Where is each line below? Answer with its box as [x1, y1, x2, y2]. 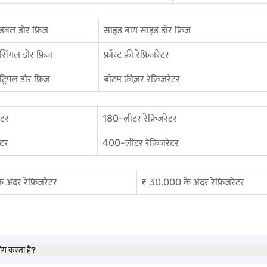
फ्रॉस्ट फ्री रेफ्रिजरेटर [104, 49, 169, 60]
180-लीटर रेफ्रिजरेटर [103, 113, 177, 124]
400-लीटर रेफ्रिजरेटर [103, 137, 179, 148]
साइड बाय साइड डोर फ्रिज [104, 24, 191, 36]
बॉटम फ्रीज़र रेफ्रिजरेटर [104, 73, 180, 85]
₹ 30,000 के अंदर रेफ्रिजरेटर [142, 176, 244, 188]
